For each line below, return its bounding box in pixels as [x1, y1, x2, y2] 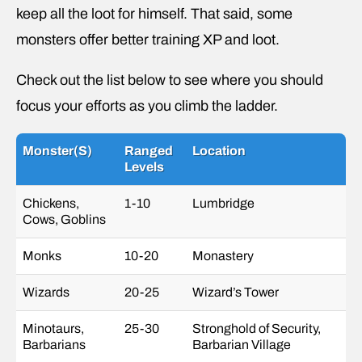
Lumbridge [192, 196, 255, 210]
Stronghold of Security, [192, 321, 321, 335]
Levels [124, 159, 164, 174]
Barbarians [23, 337, 86, 351]
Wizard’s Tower [192, 284, 279, 299]
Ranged [124, 143, 173, 158]
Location [192, 143, 246, 158]
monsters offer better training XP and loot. [16, 31, 280, 48]
